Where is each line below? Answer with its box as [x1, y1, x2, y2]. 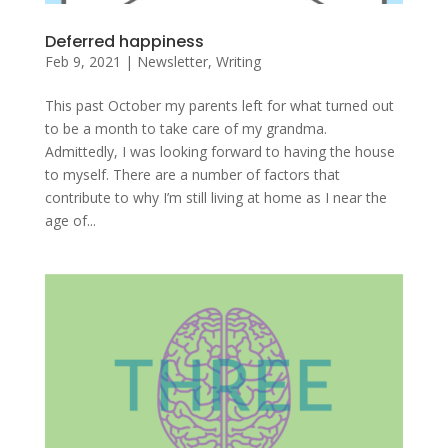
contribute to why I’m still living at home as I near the [44, 187, 387, 207]
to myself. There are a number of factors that [44, 164, 340, 184]
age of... [44, 210, 96, 230]
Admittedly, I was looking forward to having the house [44, 141, 395, 161]
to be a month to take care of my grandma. [44, 118, 327, 138]
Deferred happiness [44, 29, 204, 53]
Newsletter [136, 51, 208, 71]
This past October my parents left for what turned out [44, 95, 394, 115]
